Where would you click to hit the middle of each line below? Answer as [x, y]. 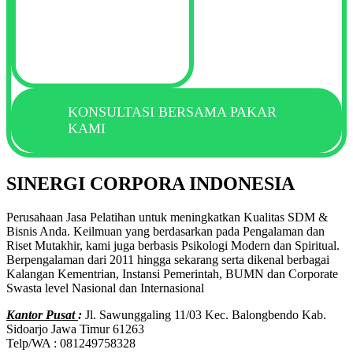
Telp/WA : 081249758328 [71, 343]
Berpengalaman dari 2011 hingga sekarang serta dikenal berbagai [168, 259]
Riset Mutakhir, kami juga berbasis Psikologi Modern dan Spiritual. [173, 245]
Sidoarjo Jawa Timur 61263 [75, 329]
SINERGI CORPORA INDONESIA [150, 184]
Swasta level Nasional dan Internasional [105, 288]
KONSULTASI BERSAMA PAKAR [173, 112]
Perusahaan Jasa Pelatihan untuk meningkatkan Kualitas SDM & [167, 217]
